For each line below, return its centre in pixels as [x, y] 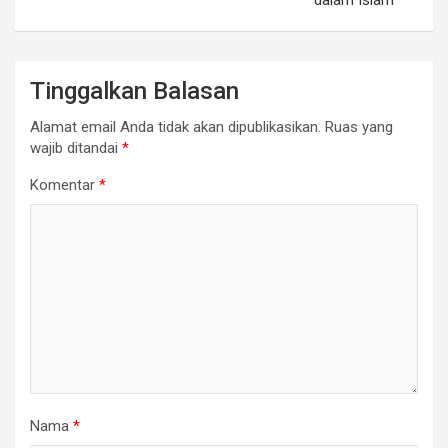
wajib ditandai [76, 148]
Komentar [64, 185]
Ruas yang [359, 127]
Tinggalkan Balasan [134, 91]
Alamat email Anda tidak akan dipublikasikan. [175, 127]
